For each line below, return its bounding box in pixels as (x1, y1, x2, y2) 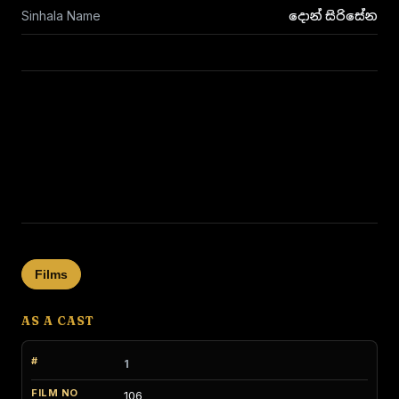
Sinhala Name (21, 8, 101, 23)
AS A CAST (21, 313, 95, 328)
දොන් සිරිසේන (289, 8, 378, 23)
